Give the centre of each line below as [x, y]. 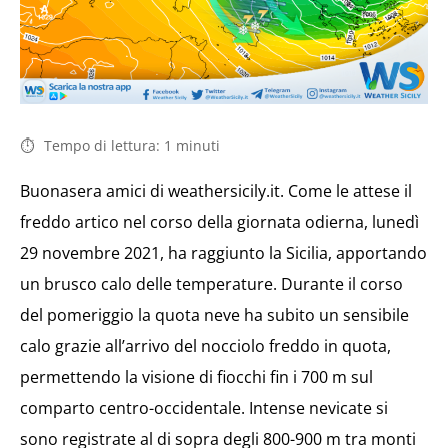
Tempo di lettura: [102, 145]
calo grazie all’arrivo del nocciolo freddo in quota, [205, 345]
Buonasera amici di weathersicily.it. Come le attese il [216, 190]
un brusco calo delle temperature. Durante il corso [211, 283]
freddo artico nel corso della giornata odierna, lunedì [219, 221]
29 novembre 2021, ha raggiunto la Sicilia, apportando [223, 252]
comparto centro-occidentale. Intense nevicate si [204, 407]
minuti [198, 145]
